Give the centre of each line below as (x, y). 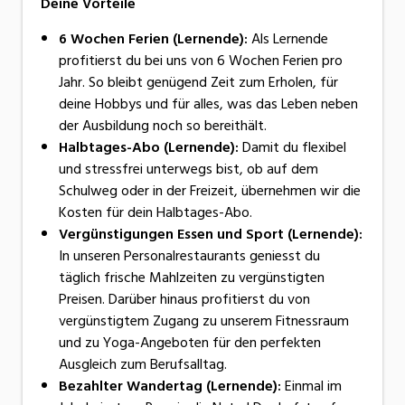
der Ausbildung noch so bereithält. (163, 125)
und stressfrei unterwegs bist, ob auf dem (188, 169)
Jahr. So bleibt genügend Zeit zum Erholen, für (198, 82)
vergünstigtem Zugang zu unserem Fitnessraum (204, 320)
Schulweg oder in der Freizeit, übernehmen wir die (210, 190)
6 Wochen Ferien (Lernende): (153, 38)
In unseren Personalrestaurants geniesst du (189, 255)
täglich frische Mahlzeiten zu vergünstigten (192, 277)
